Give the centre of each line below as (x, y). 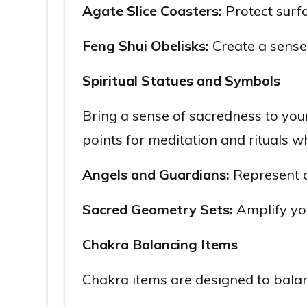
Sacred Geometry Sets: (158, 209)
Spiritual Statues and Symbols (181, 81)
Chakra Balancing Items (160, 244)
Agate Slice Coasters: (152, 11)
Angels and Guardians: (156, 174)
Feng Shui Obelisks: (146, 46)
